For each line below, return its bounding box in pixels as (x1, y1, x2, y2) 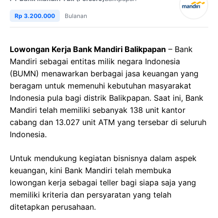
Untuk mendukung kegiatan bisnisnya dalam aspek (10, 153, 197, 163)
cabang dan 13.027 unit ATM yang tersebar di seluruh (10, 117, 206, 127)
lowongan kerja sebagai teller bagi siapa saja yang (10, 178, 196, 188)
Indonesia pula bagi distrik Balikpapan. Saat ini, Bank (10, 93, 203, 103)
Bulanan (65, 12, 87, 20)
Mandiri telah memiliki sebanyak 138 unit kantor (10, 105, 185, 115)
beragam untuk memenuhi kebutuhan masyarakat (10, 81, 191, 91)
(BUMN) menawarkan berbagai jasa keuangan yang (10, 69, 199, 79)
